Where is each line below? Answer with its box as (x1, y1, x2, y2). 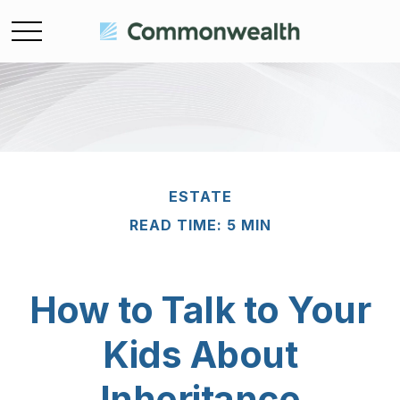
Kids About (103, 332, 297, 377)
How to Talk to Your (29, 287, 371, 332)
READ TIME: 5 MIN (129, 216, 271, 234)
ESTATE (168, 187, 232, 205)
